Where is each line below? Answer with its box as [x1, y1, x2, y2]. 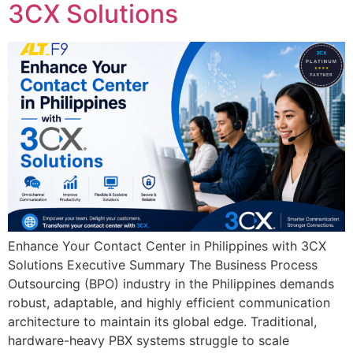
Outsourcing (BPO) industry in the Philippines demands [8, 275, 334, 292]
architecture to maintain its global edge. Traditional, [8, 313, 317, 329]
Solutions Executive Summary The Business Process [8, 256, 318, 273]
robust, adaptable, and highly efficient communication [8, 294, 330, 310]
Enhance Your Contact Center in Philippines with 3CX [8, 237, 326, 254]
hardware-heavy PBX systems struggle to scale [8, 332, 289, 348]
